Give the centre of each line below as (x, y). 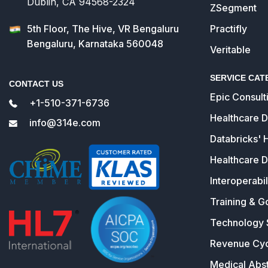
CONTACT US (36, 83)
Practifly (229, 28)
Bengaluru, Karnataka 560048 (95, 43)
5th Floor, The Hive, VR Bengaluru (103, 28)
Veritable (230, 49)
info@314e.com (65, 122)
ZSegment (233, 7)
